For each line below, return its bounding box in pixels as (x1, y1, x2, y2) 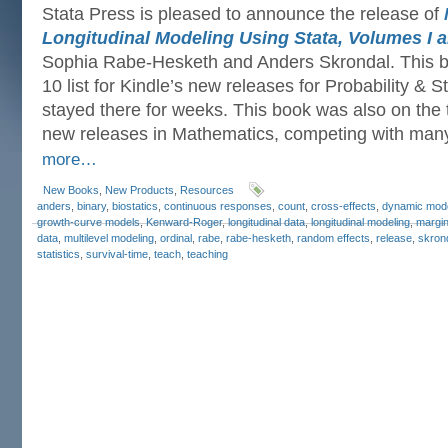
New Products (105, 184, 174, 196)
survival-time (86, 248, 148, 260)
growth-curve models (37, 216, 140, 228)
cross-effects (311, 200, 376, 212)
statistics (37, 248, 80, 260)
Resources (180, 184, 234, 196)
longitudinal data (228, 216, 305, 228)
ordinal (160, 232, 192, 244)
